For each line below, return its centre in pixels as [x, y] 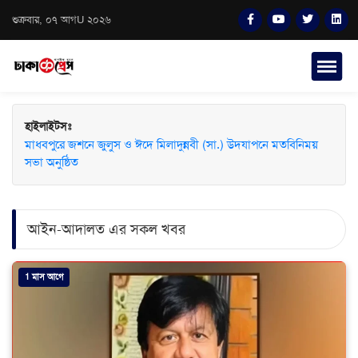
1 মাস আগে [44, 277]
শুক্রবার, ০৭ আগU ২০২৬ [62, 20]
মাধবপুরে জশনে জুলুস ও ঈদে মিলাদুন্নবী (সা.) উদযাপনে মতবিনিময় [171, 145]
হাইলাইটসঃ [48, 127]
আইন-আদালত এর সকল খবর [106, 229]
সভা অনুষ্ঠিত [52, 162]
